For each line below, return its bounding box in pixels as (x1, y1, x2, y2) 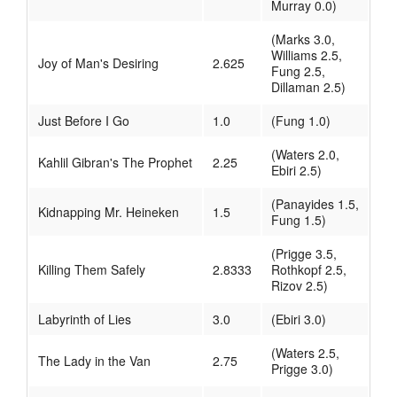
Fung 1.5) (271, 211, 326, 230)
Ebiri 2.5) (271, 161, 322, 180)
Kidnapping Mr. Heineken (38, 203, 179, 222)
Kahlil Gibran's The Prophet (38, 153, 192, 172)
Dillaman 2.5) (271, 78, 346, 97)
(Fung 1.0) (271, 112, 331, 130)
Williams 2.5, (271, 46, 342, 65)
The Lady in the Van (38, 352, 151, 370)
